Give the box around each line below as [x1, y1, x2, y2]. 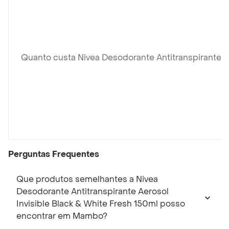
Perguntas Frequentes [8, 149, 99, 160]
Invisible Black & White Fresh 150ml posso [16, 198, 185, 210]
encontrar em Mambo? [16, 211, 107, 222]
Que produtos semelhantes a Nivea [16, 174, 158, 185]
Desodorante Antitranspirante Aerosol [16, 186, 169, 197]
